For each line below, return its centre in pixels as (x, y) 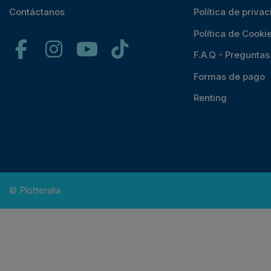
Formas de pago (229, 76)
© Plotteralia (35, 190)
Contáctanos (37, 11)
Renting (210, 98)
